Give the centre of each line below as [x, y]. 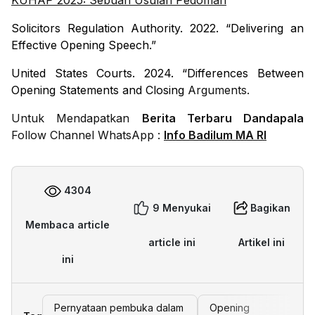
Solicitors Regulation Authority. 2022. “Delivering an [157, 28]
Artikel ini [262, 242]
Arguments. [219, 90]
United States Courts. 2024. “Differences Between [157, 73]
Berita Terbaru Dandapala [223, 118]
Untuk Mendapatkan [77, 118]
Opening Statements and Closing [99, 90]
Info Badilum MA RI [215, 135]
